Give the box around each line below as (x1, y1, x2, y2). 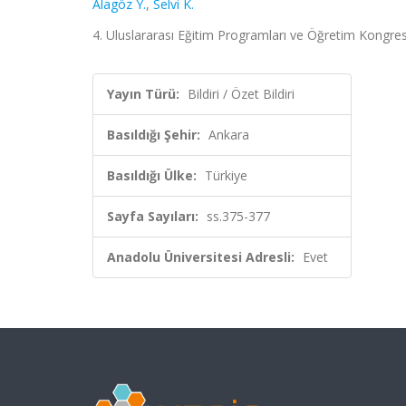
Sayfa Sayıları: (107, 208, 198, 225)
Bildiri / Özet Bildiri (188, 85, 295, 102)
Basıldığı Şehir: (107, 126, 200, 143)
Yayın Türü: (107, 85, 179, 102)
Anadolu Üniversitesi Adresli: (107, 248, 295, 266)
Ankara (208, 126, 249, 143)
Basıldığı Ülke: (107, 167, 197, 184)
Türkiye (205, 167, 247, 184)
